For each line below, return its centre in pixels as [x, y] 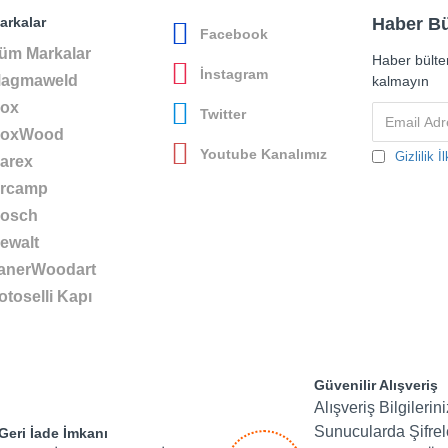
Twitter [223, 113]
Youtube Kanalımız [263, 153]
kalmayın [400, 81]
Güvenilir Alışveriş [375, 385]
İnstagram [234, 73]
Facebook [234, 33]
